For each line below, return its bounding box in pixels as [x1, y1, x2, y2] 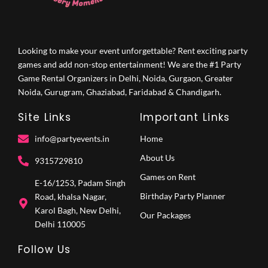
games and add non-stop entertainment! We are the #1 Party [18, 59, 241, 70]
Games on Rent [140, 172, 196, 182]
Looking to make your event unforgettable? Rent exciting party [18, 45, 248, 56]
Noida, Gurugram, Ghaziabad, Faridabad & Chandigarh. [18, 87, 221, 98]
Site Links [18, 110, 71, 125]
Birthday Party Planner [140, 191, 226, 202]
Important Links [140, 110, 230, 125]
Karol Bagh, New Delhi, [34, 205, 121, 216]
